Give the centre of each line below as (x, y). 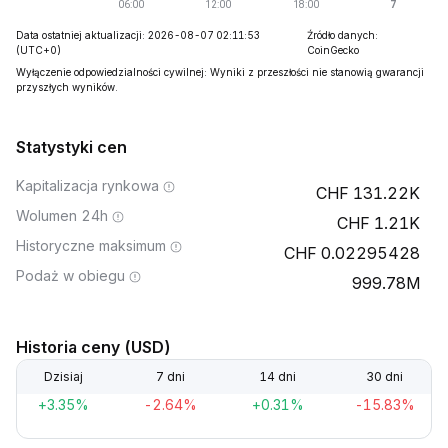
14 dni (278, 376)
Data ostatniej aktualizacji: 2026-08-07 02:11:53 (138, 35)
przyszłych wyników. (67, 87)
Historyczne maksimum (91, 245)
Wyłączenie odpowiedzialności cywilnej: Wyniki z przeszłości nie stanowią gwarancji (220, 72)
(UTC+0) (38, 50)
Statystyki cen (71, 147)
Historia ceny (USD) (93, 347)
